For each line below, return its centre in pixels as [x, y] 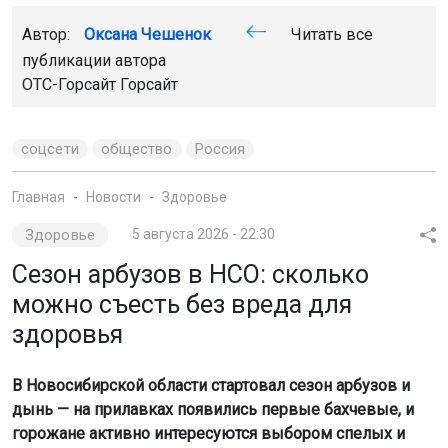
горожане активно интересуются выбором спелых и [208, 433]
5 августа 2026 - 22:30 [203, 233]
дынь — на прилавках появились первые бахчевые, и [213, 409]
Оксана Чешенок [147, 34]
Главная [38, 196]
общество [136, 148]
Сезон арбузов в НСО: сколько [190, 274]
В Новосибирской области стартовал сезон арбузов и [211, 385]
